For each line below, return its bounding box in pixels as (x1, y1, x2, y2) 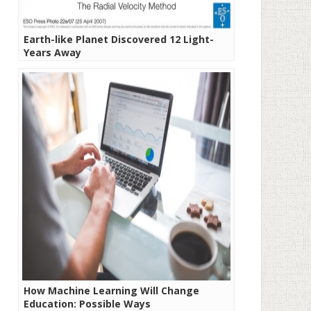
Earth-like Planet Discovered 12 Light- (24, 33, 214, 46)
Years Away (24, 46, 81, 59)
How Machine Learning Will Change (24, 284, 199, 297)
